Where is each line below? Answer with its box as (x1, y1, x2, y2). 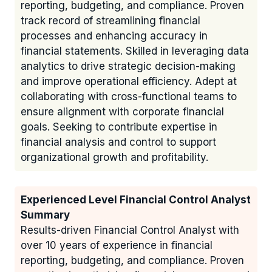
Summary (21, 209, 70, 222)
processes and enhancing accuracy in (21, 30, 208, 42)
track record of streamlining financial (21, 15, 200, 27)
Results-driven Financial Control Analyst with (21, 224, 239, 237)
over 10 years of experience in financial (21, 239, 212, 252)
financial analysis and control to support (21, 136, 216, 149)
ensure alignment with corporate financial (21, 106, 224, 118)
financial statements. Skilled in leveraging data (21, 45, 249, 58)
